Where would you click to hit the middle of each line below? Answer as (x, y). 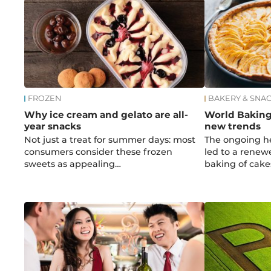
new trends (232, 126)
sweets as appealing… (73, 164)
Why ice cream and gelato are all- (106, 114)
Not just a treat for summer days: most (110, 139)
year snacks (53, 126)
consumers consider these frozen (99, 152)
